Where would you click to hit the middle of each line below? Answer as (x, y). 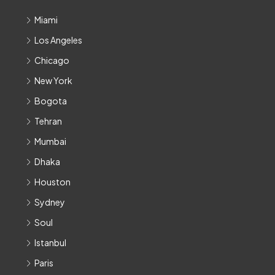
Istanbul (50, 243)
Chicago (52, 60)
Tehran (48, 121)
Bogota (51, 101)
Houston (52, 182)
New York (53, 81)
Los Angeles (58, 40)
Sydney (50, 202)
